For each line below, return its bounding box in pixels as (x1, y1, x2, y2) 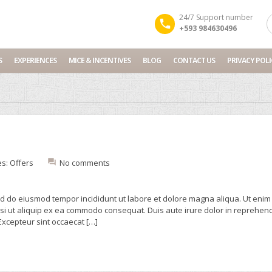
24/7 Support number (179, 12, 253, 22)
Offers (10, 157, 33, 168)
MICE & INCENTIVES (69, 55, 131, 66)
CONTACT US (173, 55, 215, 66)
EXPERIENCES (14, 55, 56, 66)
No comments (59, 157, 110, 168)
